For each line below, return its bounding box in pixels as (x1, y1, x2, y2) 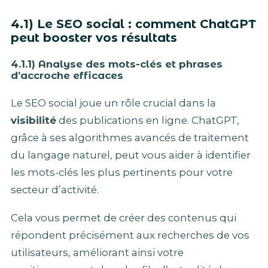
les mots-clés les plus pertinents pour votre (11, 166, 233, 178)
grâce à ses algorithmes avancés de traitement (11, 131, 249, 144)
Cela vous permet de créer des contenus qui (11, 212, 236, 224)
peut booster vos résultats (11, 31, 177, 45)
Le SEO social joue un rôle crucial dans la (11, 96, 216, 109)
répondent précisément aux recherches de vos (11, 229, 249, 242)
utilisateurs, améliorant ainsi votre (11, 246, 184, 259)
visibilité (11, 114, 56, 126)
